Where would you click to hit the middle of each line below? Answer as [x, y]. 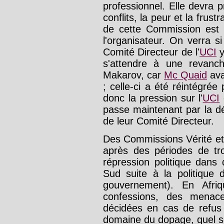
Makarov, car [133, 75]
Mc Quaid [185, 75]
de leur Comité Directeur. [158, 121]
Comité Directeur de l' [151, 52]
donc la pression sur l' [153, 98]
